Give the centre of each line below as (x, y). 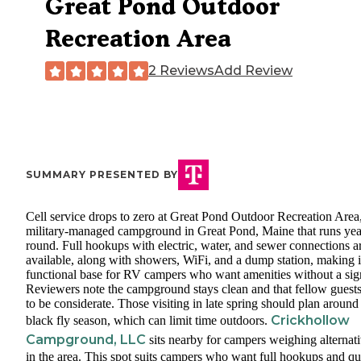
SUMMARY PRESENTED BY (102, 175)
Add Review (253, 71)
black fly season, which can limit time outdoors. (148, 321)
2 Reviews (181, 71)
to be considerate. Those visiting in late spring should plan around (192, 304)
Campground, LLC (86, 340)
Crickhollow (310, 321)
